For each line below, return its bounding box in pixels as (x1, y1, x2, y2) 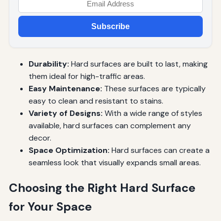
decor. (28, 133, 51, 144)
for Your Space (8, 199, 92, 215)
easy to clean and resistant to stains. (28, 96, 163, 107)
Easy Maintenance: (28, 83, 102, 94)
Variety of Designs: (28, 108, 103, 119)
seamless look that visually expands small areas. (28, 157, 201, 168)
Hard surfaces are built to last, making (69, 59, 208, 70)
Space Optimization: (28, 145, 110, 156)
